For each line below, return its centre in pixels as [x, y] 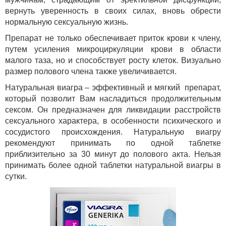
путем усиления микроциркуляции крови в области [113, 49]
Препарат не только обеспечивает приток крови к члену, [113, 38]
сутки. [16, 176]
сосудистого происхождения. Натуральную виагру [113, 132]
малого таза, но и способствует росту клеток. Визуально [113, 60]
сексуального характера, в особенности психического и [113, 121]
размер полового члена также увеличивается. [92, 71]
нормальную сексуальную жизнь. [67, 22]
